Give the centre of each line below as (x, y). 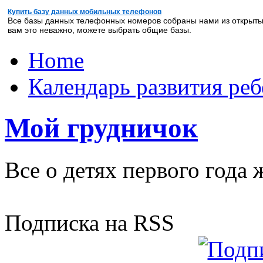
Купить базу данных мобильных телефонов (85, 12)
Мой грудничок (101, 128)
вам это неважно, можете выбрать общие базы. (100, 30)
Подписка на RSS (90, 222)
